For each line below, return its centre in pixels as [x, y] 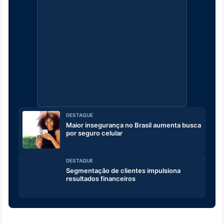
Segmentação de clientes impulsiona [123, 171]
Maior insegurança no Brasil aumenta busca [133, 125]
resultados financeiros [101, 179]
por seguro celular [94, 133]
